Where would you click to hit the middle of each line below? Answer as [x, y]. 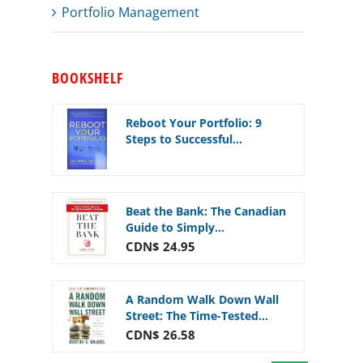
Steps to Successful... [184, 139]
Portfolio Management [130, 12]
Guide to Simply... [175, 227]
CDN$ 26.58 [160, 335]
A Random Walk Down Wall [202, 299]
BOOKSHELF [88, 78]
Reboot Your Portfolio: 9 [194, 123]
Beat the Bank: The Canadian [206, 211]
